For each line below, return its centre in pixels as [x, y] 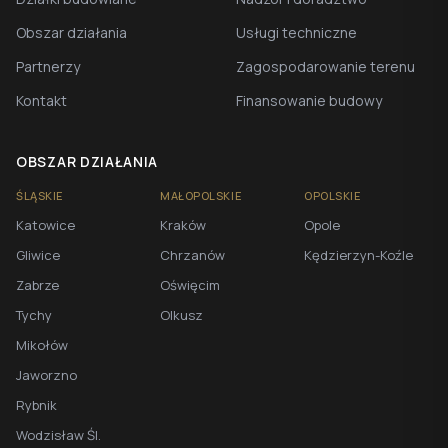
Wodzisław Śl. [58, 435]
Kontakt [41, 100]
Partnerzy [48, 66]
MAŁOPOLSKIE [201, 195]
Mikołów [42, 345]
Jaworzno [46, 375]
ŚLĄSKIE [40, 195]
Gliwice [38, 255]
